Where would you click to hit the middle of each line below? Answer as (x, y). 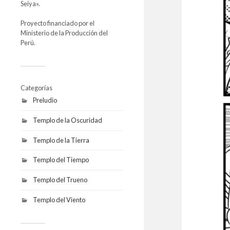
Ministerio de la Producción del (64, 33)
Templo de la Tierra (61, 140)
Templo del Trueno (60, 180)
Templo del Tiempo (61, 160)
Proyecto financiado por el (57, 23)
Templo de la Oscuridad (68, 120)
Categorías (36, 88)
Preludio (45, 100)
